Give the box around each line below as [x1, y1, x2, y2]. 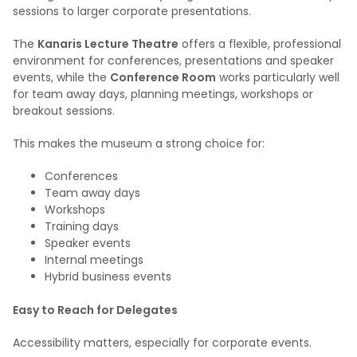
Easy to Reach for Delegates [13, 301, 178, 318]
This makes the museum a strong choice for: [13, 135, 265, 151]
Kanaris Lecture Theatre [37, 35, 178, 52]
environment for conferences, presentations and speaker [13, 52, 334, 69]
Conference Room [110, 69, 216, 85]
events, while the [13, 69, 110, 85]
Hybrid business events [45, 268, 171, 284]
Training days [45, 218, 119, 234]
